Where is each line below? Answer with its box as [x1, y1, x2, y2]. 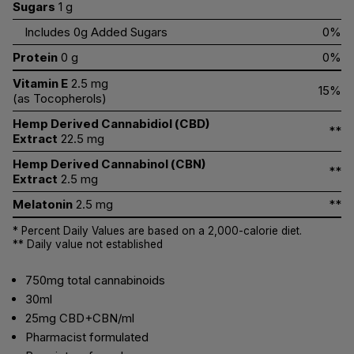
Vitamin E [13, 76, 68, 91]
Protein [13, 50, 58, 65]
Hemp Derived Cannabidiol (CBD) [13, 116, 210, 131]
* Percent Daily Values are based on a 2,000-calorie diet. [13, 224, 302, 237]
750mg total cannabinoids [25, 273, 165, 288]
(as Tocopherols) [13, 91, 107, 106]
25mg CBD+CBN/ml [25, 311, 134, 326]
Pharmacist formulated [25, 330, 149, 345]
